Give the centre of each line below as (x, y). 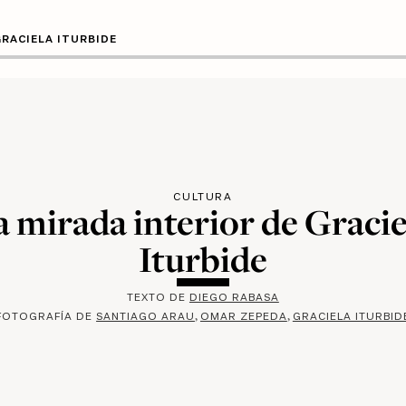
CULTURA (203, 197)
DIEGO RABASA (234, 297)
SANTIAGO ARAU (145, 316)
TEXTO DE (158, 297)
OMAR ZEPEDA (243, 316)
